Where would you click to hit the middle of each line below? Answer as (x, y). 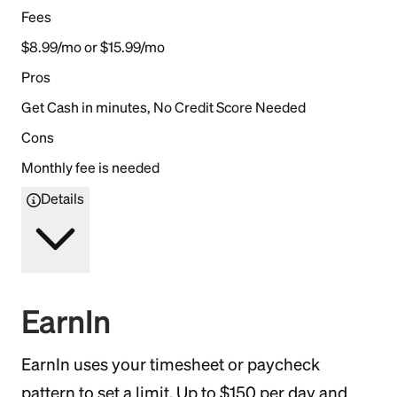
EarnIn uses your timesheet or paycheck (171, 365)
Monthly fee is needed (90, 168)
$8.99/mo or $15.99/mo (93, 47)
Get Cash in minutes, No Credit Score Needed (163, 108)
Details (62, 199)
